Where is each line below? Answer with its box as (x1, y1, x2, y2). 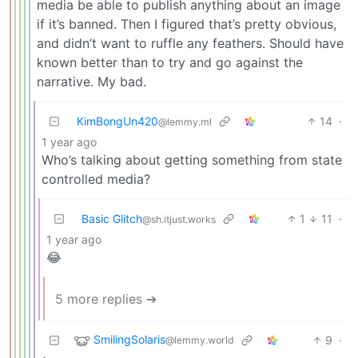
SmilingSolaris (93, 332, 165, 347)
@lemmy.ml (158, 116, 212, 129)
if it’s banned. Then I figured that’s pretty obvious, (37, 16, 336, 33)
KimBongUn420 (77, 114, 158, 129)
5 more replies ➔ (55, 291, 157, 308)
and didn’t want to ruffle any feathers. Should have (37, 35, 344, 52)
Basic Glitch (82, 212, 142, 226)
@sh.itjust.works (142, 213, 216, 226)
